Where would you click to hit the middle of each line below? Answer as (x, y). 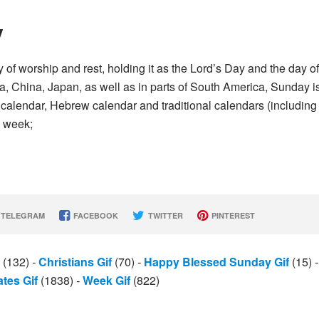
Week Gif (106, 280)
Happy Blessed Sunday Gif (216, 262)
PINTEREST (232, 215)
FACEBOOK (94, 215)
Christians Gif (75, 262)
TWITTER (164, 215)
